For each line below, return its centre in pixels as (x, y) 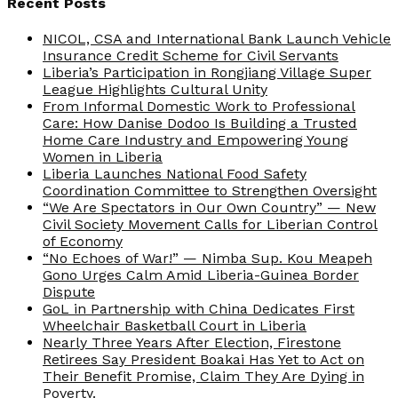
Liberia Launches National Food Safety (175, 174)
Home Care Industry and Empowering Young (195, 140)
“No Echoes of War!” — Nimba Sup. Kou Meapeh (207, 259)
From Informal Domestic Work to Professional (199, 107)
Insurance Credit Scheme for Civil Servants (191, 56)
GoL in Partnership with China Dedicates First (199, 309)
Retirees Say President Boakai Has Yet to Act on (203, 360)
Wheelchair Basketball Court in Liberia (175, 326)
